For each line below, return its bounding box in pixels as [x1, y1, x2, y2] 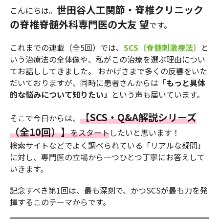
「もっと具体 [158, 77, 205, 89]
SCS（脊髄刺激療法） [124, 42, 201, 54]
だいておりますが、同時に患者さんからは [10, 77, 158, 89]
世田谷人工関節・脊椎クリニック [57, 2, 203, 17]
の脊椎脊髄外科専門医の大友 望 [10, 17, 149, 32]
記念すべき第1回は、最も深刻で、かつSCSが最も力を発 [10, 184, 208, 197]
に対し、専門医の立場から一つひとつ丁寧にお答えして [10, 151, 205, 163]
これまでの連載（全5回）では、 [10, 42, 124, 54]
